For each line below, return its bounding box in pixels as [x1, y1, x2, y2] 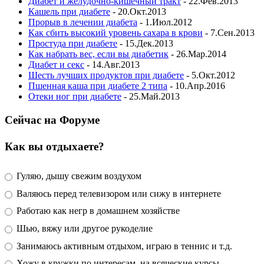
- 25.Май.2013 [121, 91, 180, 102]
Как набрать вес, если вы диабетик [28, 49, 169, 60]
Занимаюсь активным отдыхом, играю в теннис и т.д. [14, 240, 232, 251]
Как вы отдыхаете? [5, 140, 104, 153]
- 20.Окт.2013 [110, 6, 166, 17]
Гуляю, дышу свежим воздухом [14, 171, 141, 181]
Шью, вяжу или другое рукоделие [14, 223, 153, 233]
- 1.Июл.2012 [137, 17, 192, 28]
